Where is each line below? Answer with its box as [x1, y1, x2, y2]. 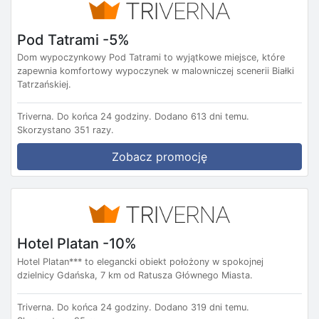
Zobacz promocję [112, 150, 207, 164]
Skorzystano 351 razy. [17, 125, 114, 136]
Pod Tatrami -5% [17, 31, 130, 48]
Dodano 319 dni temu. [155, 301, 249, 313]
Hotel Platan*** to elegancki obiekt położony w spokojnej [17, 256, 263, 267]
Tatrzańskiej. [17, 79, 71, 90]
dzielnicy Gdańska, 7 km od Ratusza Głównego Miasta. [17, 269, 253, 281]
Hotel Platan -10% [17, 234, 137, 252]
